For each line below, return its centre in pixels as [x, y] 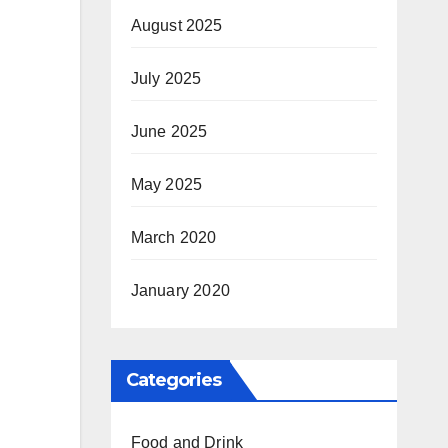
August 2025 [176, 25]
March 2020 [173, 237]
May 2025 [166, 184]
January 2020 [180, 290]
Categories [173, 380]
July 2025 [166, 78]
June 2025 [169, 131]
